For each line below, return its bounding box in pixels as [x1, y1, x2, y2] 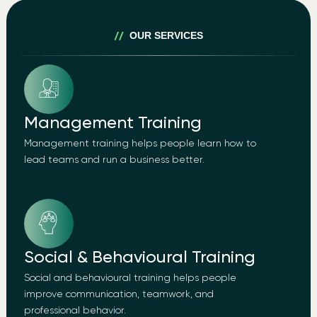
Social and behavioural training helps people [23, 273, 236, 284]
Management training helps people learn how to [23, 139, 256, 149]
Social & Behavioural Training [23, 249, 255, 267]
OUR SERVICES [129, 30, 204, 42]
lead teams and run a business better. [23, 155, 204, 166]
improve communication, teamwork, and [23, 289, 214, 300]
